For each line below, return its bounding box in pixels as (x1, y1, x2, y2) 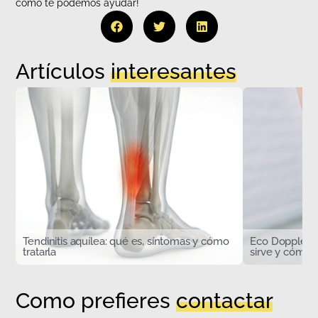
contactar (176, 287, 273, 313)
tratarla (23, 245, 57, 258)
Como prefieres (16, 287, 177, 313)
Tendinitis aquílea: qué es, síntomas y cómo (23, 234, 229, 248)
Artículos (16, 58, 111, 84)
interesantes (111, 58, 237, 84)
